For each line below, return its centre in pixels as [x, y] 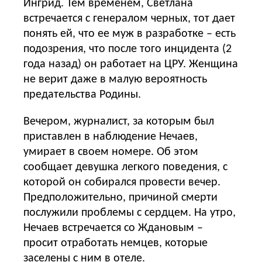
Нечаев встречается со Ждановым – [113, 228]
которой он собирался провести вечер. [122, 182]
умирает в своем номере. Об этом [111, 152]
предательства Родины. [82, 94]
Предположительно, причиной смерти [120, 197]
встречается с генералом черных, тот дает [129, 18]
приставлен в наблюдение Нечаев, [111, 137]
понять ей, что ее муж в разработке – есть [130, 34]
